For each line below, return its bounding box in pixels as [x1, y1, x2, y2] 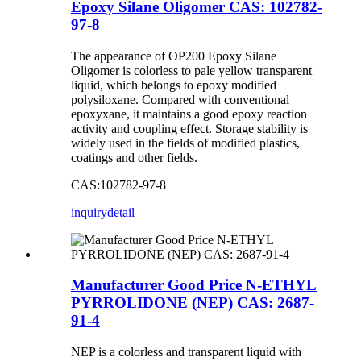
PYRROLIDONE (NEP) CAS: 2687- [71, 294, 314, 312]
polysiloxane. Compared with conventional [71, 92, 289, 106]
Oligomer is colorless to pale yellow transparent [71, 63, 312, 77]
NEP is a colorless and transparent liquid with [71, 344, 301, 359]
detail [107, 205, 135, 219]
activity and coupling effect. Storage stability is [71, 121, 308, 135]
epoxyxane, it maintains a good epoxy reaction [71, 106, 307, 121]
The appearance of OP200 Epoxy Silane [71, 48, 276, 63]
